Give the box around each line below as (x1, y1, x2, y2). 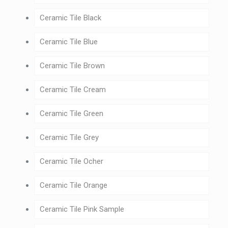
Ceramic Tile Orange (39, 181, 107, 190)
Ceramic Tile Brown (39, 61, 105, 71)
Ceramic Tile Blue (39, 37, 98, 47)
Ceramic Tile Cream (39, 85, 106, 95)
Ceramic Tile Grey (39, 133, 99, 142)
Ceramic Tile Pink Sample (39, 205, 124, 214)
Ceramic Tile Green (39, 109, 103, 119)
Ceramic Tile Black (39, 13, 101, 23)
